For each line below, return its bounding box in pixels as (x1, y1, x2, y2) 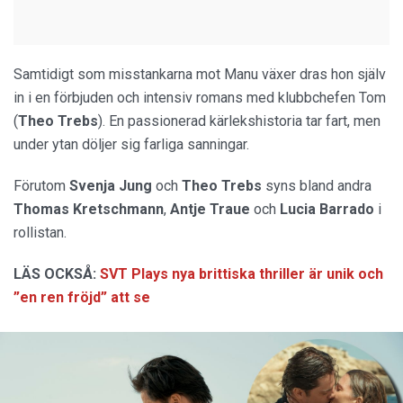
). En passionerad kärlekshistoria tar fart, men (98, 112, 381, 130)
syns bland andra (262, 176, 372, 194)
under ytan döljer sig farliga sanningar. (13, 135, 249, 153)
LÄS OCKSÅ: (13, 264, 96, 282)
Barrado (319, 200, 374, 218)
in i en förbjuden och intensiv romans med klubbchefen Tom (13, 88, 386, 106)
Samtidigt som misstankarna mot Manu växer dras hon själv (13, 65, 386, 83)
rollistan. (13, 223, 67, 241)
